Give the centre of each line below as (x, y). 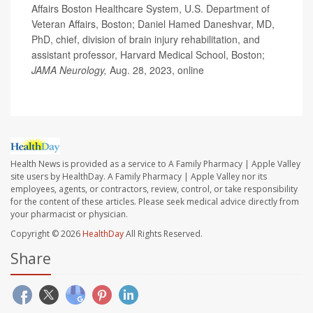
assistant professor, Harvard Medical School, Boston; (148, 54)
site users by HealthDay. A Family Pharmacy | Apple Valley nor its (139, 176)
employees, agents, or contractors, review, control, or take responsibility (154, 189)
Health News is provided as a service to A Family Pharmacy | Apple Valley (155, 163)
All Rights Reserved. (163, 233)
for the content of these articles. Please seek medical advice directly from (155, 201)
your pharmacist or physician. (69, 214)
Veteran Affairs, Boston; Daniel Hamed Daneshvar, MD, (153, 23)
